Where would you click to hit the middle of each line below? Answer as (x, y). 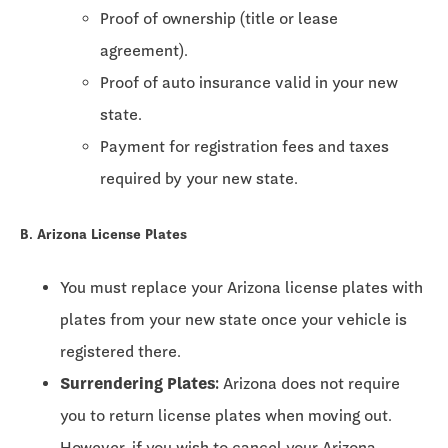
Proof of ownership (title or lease (219, 19)
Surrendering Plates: (139, 383)
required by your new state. (199, 179)
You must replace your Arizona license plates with (241, 287)
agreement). (144, 51)
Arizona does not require (309, 383)
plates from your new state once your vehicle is (233, 319)
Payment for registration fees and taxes (244, 147)
